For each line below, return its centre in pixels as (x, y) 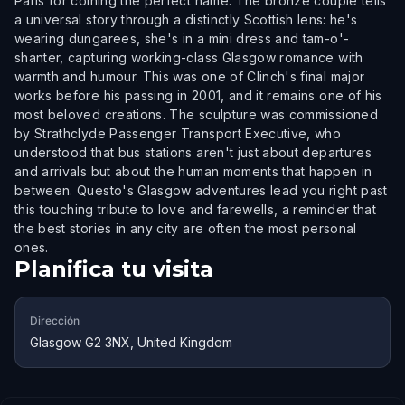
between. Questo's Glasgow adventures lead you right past (201, 190)
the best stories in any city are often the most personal (186, 228)
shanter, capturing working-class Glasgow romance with (189, 57)
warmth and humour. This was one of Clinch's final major (190, 76)
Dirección (55, 320)
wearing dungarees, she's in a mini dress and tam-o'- (182, 38)
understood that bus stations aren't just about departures (193, 152)
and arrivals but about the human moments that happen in (193, 171)
